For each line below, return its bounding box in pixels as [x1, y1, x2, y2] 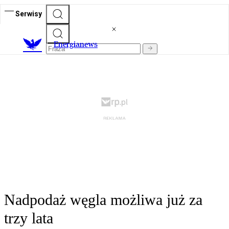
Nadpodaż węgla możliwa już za [4, 191, 202, 209]
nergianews [58, 39, 98, 50]
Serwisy [15, 9, 42, 18]
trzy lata [4, 210, 53, 227]
